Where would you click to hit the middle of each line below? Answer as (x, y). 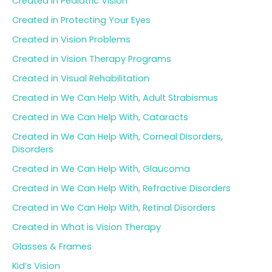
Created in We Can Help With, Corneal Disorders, (117, 136)
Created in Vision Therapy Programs (92, 59)
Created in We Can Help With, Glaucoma (101, 168)
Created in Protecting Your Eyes (81, 20)
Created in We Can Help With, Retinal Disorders (114, 207)
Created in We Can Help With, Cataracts (100, 117)
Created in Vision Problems (71, 40)
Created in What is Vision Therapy (87, 227)
